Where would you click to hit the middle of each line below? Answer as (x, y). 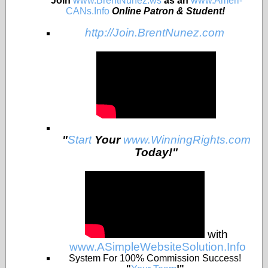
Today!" (156, 152)
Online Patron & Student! (170, 11)
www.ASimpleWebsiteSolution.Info (158, 247)
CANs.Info (88, 11)
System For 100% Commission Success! (156, 258)
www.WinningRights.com (187, 140)
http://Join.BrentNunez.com (155, 33)
